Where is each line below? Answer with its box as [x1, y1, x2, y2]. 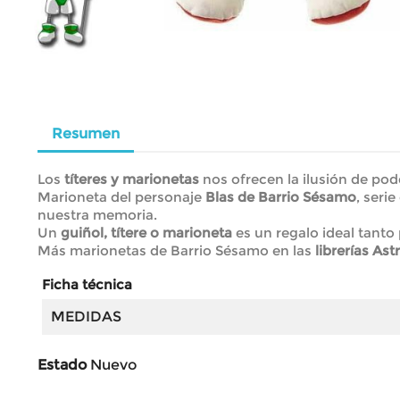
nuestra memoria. [37, 205, 157, 223]
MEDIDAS [51, 307, 121, 325]
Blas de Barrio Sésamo [205, 187, 356, 205]
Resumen [52, 124, 120, 142]
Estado [37, 355, 87, 373]
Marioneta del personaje [37, 187, 205, 205]
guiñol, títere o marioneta [57, 223, 232, 241]
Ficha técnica [42, 275, 132, 293]
